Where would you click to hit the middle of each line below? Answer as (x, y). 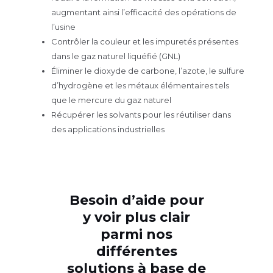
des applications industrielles (108, 129)
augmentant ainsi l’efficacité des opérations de (144, 12)
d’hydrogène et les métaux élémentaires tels (140, 85)
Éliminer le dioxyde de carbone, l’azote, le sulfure (148, 71)
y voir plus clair (136, 217)
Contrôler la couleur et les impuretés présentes (145, 41)
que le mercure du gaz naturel (111, 100)
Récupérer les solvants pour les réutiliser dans (141, 115)
